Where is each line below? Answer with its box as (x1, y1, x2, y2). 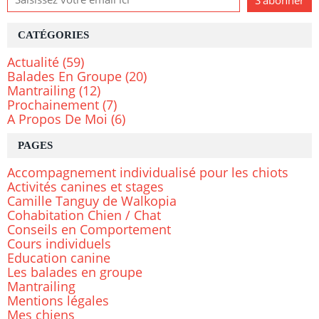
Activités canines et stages (7, 178, 164, 196)
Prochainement (7, 96, 99, 114)
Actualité (7, 53, 59, 71)
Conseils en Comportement (7, 221, 171, 239)
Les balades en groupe (7, 263, 142, 281)
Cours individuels (7, 235, 111, 253)
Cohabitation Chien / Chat (7, 206, 161, 224)
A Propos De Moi (7, 110, 108, 128)
